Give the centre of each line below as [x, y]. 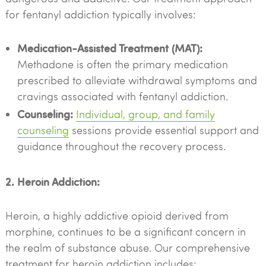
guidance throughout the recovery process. [121, 146]
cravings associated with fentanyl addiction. [122, 96]
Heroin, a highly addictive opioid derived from [117, 216]
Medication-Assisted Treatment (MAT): [110, 48]
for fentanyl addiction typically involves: [100, 14]
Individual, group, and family [145, 114]
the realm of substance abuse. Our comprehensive [127, 248]
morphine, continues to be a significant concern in [125, 232]
